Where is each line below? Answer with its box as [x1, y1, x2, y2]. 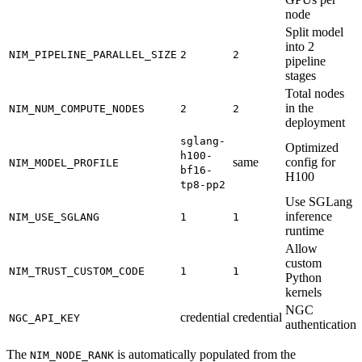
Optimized [285, 140, 339, 154]
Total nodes [285, 86, 344, 100]
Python [285, 270, 322, 284]
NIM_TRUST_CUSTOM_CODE [9, 264, 145, 277]
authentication [285, 317, 356, 331]
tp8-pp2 [180, 178, 225, 191]
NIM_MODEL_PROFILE [9, 156, 119, 169]
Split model [285, 24, 343, 39]
